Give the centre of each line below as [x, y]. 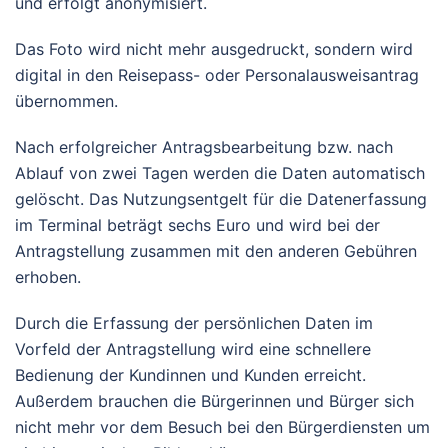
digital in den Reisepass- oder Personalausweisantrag [217, 75]
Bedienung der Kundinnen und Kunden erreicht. [190, 375]
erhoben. [48, 277]
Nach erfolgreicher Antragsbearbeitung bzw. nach [204, 147]
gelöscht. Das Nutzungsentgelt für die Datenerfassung [221, 199]
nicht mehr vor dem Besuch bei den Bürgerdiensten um [222, 427]
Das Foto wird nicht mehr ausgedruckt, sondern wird [214, 49]
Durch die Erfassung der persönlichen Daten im [194, 323]
